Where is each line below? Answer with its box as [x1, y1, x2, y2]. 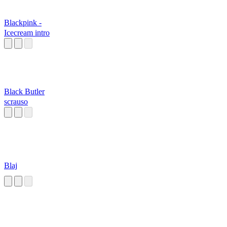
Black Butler [4, 87, 45, 96]
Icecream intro [4, 28, 50, 37]
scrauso [4, 97, 28, 106]
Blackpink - [4, 18, 42, 27]
